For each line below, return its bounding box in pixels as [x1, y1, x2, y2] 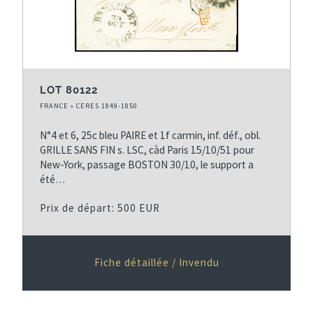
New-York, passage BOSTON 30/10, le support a [40, 157, 254, 171]
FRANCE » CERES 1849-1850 [40, 101, 138, 110]
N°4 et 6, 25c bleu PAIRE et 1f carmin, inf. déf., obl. [40, 128, 261, 142]
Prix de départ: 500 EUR [40, 201, 160, 214]
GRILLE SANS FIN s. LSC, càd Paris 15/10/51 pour [40, 143, 254, 156]
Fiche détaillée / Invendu [94, 255, 219, 269]
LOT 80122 [40, 83, 98, 96]
